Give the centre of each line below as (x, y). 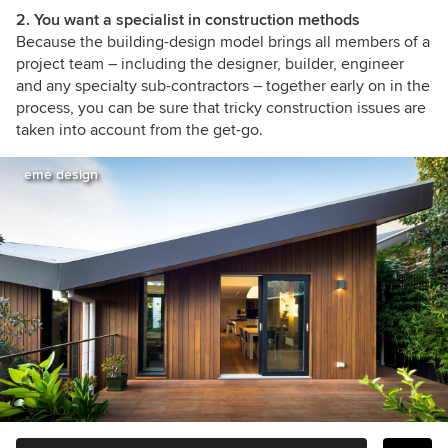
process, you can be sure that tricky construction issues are (221, 107)
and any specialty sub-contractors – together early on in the (223, 85)
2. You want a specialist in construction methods (188, 19)
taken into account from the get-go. (139, 129)
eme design (61, 174)
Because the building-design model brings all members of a (223, 41)
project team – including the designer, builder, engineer (210, 63)
